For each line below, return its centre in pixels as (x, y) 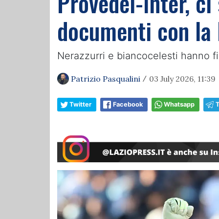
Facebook (128, 104)
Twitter (80, 104)
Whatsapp (179, 104)
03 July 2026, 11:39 (182, 79)
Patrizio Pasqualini (106, 79)
